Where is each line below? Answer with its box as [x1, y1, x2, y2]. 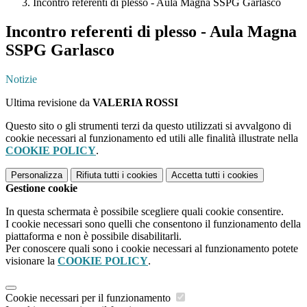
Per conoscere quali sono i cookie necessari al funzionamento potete [5, 243, 298, 255]
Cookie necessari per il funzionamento [5, 292, 173, 304]
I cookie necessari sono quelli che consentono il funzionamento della [5, 218, 301, 230]
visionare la [5, 255, 58, 267]
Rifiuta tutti [76, 170, 119, 181]
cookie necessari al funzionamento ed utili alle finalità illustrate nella [5, 132, 298, 145]
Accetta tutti [171, 170, 220, 181]
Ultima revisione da [5, 97, 93, 109]
